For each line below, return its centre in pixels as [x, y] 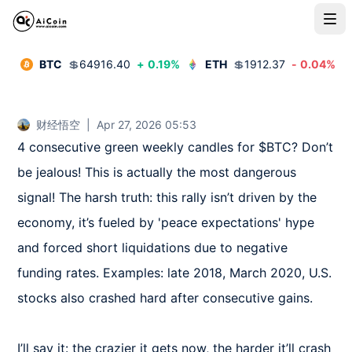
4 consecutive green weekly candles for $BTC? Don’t [176, 147]
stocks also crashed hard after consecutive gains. [169, 298]
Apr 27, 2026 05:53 [147, 125]
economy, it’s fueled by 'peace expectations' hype [166, 222]
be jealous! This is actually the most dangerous [157, 172]
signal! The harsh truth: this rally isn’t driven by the [167, 197]
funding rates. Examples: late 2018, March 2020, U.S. [175, 273]
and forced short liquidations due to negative [153, 247]
